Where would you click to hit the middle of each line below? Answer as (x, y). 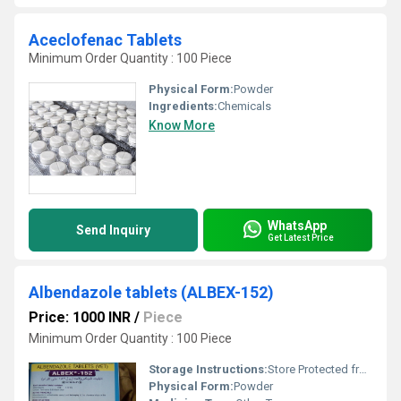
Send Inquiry (113, 230)
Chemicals (244, 106)
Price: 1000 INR (80, 317)
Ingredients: (183, 106)
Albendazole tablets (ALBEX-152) (151, 292)
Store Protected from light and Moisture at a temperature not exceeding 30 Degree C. (313, 369)
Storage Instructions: (208, 369)
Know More (182, 125)
